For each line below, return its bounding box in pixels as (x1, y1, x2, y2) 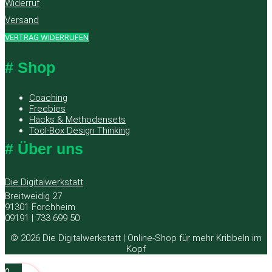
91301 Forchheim (5, 201, 75, 212)
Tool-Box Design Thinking (29, 124, 130, 136)
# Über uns (5, 140, 83, 157)
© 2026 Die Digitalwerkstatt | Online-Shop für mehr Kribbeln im (10, 232, 262, 243)
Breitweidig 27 (5, 190, 62, 202)
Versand (5, 14, 39, 25)
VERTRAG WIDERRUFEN (5, 32, 89, 42)
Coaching (29, 92, 67, 103)
